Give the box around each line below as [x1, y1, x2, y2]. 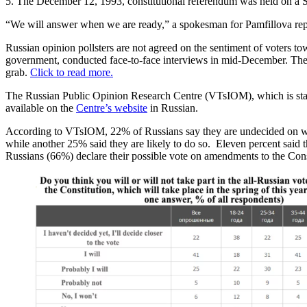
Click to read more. [30, 66, 113, 78]
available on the [5, 101, 76, 114]
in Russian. [147, 101, 204, 114]
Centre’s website [76, 101, 147, 114]
